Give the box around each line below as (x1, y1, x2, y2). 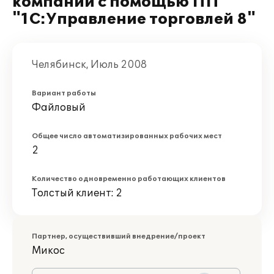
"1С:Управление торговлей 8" (12, 10, 256, 28)
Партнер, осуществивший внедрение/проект (32, 232, 206, 240)
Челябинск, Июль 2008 (32, 59, 147, 71)
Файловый (32, 102, 86, 114)
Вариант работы (32, 89, 96, 97)
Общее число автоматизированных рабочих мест (32, 132, 222, 140)
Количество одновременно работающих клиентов (32, 175, 226, 183)
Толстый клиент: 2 (32, 187, 122, 199)
